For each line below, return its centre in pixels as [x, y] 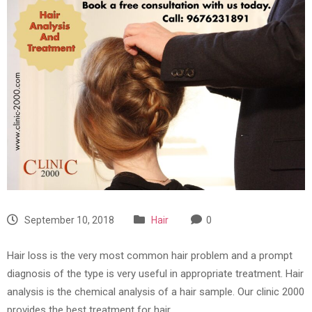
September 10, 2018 [68, 220]
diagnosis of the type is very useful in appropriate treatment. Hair [155, 274]
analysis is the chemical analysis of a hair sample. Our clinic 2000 [156, 292]
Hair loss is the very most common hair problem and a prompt [150, 256]
